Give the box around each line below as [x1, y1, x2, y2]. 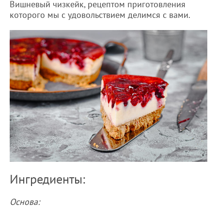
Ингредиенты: [10, 171, 89, 187]
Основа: [10, 196, 40, 207]
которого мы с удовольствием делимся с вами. [10, 9, 190, 20]
